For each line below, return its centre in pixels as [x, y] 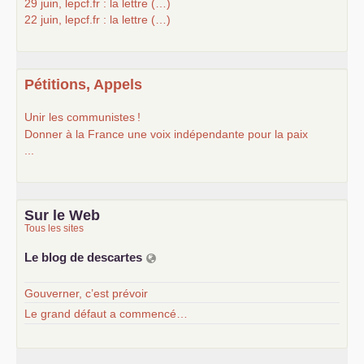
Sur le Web [62, 215]
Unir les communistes [80, 117]
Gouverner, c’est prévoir [86, 293]
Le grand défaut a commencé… [106, 313]
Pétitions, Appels [83, 84]
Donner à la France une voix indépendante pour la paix [166, 134]
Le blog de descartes [85, 257]
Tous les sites [54, 228]
